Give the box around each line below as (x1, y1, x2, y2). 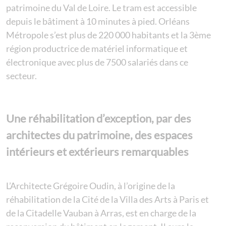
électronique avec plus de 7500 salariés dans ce (6, 56, 188, 68)
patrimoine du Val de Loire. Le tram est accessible (6, 2, 197, 14)
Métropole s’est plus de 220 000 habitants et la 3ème (6, 29, 211, 41)
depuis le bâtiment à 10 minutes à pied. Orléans (6, 16, 190, 27)
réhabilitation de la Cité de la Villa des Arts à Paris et (6, 193, 209, 205)
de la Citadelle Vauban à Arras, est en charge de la (6, 207, 196, 218)
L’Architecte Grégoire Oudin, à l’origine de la (6, 180, 175, 191)
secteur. (6, 70, 37, 82)
